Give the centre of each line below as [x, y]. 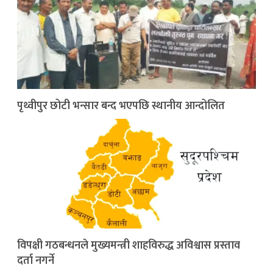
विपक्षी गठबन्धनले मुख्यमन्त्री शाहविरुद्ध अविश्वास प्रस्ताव [129, 245]
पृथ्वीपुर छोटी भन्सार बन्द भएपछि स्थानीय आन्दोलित [121, 106]
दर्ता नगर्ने [36, 261]
